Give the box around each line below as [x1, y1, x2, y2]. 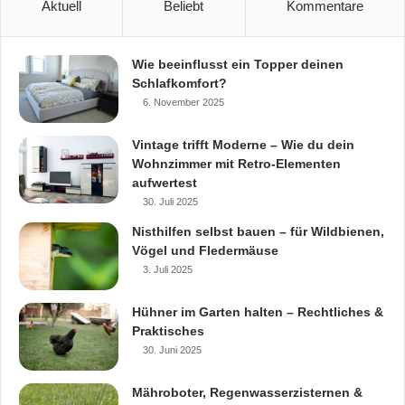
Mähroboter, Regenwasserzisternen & [132, 385, 363, 400]
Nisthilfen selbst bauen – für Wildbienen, [132, 224, 384, 240]
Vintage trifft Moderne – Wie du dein [132, 137, 354, 153]
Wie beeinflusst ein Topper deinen [132, 57, 344, 72]
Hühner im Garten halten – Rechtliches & [132, 305, 383, 320]
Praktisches [132, 324, 204, 339]
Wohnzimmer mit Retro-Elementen [132, 156, 341, 172]
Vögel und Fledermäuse [132, 243, 278, 259]
